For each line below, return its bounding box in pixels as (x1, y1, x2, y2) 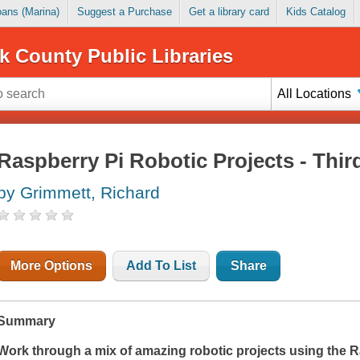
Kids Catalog (285, 6, 346, 18)
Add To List (126, 259, 197, 273)
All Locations (277, 86, 352, 100)
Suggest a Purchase (76, 6, 172, 18)
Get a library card (188, 6, 269, 18)
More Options (10, 259, 93, 273)
